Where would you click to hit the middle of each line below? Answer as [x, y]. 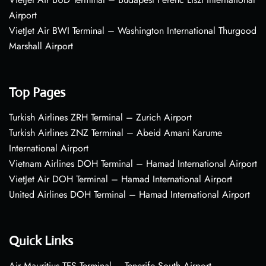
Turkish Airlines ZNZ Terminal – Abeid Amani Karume [115, 133]
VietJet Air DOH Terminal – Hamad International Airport [121, 179]
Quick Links [41, 241]
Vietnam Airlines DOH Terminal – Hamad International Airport [133, 164]
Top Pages [37, 93]
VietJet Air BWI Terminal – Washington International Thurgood [133, 31]
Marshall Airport [41, 46]
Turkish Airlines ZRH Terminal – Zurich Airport [100, 118]
